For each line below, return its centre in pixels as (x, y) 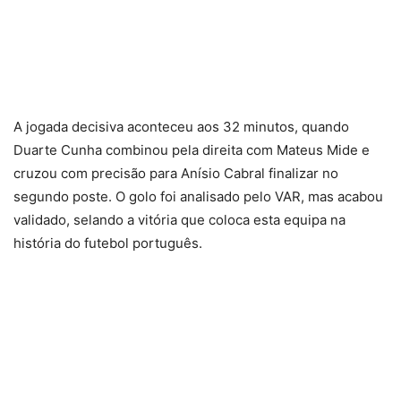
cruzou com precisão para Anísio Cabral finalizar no (176, 173)
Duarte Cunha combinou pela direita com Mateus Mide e (192, 150)
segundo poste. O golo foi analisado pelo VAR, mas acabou (198, 196)
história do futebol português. (108, 243)
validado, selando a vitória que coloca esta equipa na (179, 220)
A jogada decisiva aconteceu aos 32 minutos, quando (181, 127)
